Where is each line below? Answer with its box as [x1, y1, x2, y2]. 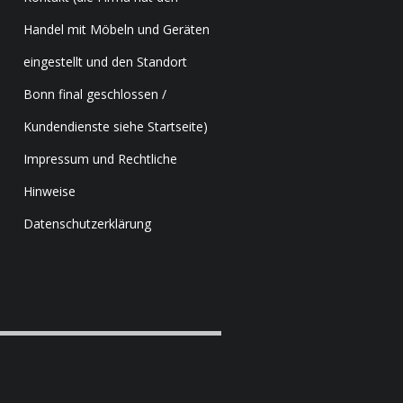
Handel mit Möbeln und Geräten [23, 21, 210, 38]
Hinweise [23, 183, 76, 200]
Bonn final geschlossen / [23, 85, 166, 103]
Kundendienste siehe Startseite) [23, 118, 208, 135]
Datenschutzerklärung [23, 215, 151, 232]
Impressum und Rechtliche [23, 150, 177, 167]
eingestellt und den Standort [23, 53, 187, 70]
